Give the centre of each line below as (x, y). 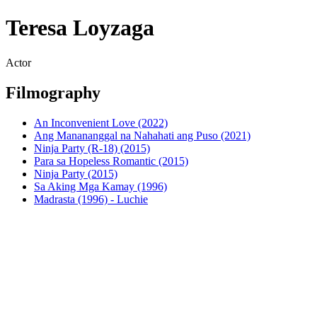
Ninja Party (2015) (76, 173)
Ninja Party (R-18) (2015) (92, 148)
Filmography (53, 92)
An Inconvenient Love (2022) (101, 122)
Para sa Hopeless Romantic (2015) (111, 161)
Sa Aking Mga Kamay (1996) (100, 186)
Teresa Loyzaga (80, 28)
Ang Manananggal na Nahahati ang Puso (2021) (142, 135)
